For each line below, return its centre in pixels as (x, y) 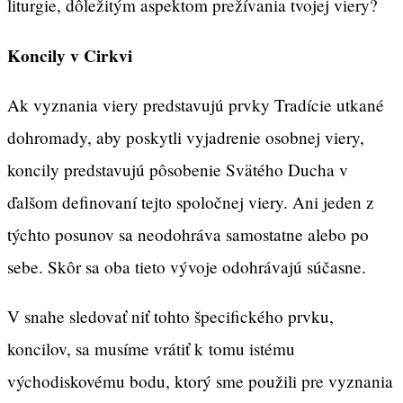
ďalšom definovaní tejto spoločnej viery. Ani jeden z (191, 201)
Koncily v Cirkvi (70, 55)
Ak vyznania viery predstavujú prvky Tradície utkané (196, 104)
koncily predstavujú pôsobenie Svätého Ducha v (178, 169)
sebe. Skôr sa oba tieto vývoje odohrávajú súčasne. (187, 266)
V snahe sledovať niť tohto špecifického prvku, (170, 316)
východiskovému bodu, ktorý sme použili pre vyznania (200, 381)
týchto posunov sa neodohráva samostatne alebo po (188, 234)
